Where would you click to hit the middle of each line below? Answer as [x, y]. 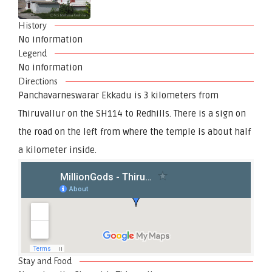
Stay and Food [45, 261]
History [33, 25]
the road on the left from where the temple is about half [134, 131]
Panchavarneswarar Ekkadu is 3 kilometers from [118, 95]
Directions [38, 81]
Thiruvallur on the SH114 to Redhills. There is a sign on [132, 113]
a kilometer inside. [57, 150]
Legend [33, 53]
